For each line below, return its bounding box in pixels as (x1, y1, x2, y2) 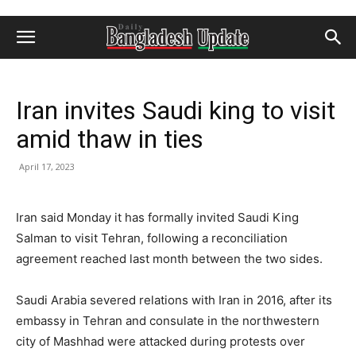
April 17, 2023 (19, 161, 75, 172)
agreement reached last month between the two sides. (16, 251, 323, 266)
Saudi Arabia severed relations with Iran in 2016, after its (16, 292, 332, 308)
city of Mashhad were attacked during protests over (16, 334, 305, 349)
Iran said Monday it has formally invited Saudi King (16, 210, 299, 225)
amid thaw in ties (16, 124, 203, 154)
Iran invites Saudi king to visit (16, 95, 335, 126)
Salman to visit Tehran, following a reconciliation (16, 230, 288, 246)
